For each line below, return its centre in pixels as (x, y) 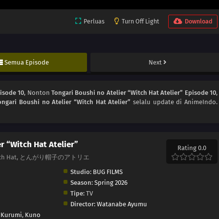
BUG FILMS (108, 172)
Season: (81, 183)
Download (198, 22)
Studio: (81, 172)
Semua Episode (27, 63)
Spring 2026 (111, 183)
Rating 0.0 (192, 148)
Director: (83, 204)
